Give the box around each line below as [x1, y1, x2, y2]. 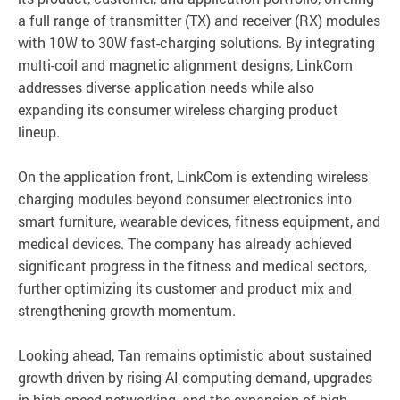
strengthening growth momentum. [18, 300, 236, 320]
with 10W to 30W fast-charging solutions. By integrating [18, 32, 375, 52]
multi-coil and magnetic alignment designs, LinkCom [18, 54, 353, 74]
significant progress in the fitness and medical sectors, [18, 255, 367, 275]
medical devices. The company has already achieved [18, 233, 352, 253]
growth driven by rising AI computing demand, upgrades [18, 367, 372, 387]
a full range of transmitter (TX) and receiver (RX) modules [18, 10, 380, 29]
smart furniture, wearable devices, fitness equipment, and [18, 211, 380, 230]
